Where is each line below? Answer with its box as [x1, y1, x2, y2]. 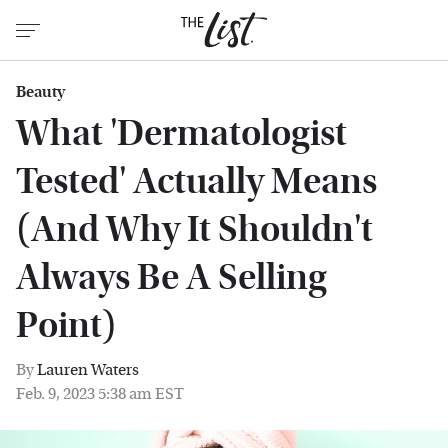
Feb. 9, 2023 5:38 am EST [16, 384, 184, 403]
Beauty [16, 82, 65, 101]
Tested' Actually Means [16, 160, 377, 203]
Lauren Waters [37, 360, 139, 379]
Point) [16, 304, 117, 347]
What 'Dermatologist [16, 112, 347, 155]
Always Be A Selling [16, 256, 327, 299]
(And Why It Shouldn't [16, 208, 373, 251]
